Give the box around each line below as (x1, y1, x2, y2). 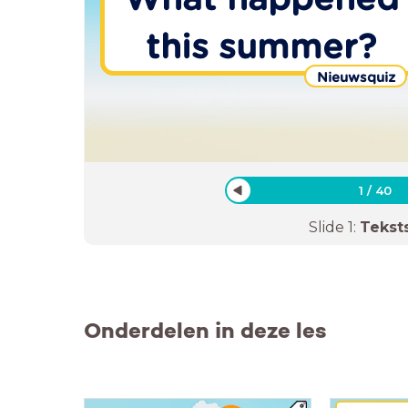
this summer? (146, 26, 377, 66)
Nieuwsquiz (316, 68, 395, 85)
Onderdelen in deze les (84, 316, 327, 344)
